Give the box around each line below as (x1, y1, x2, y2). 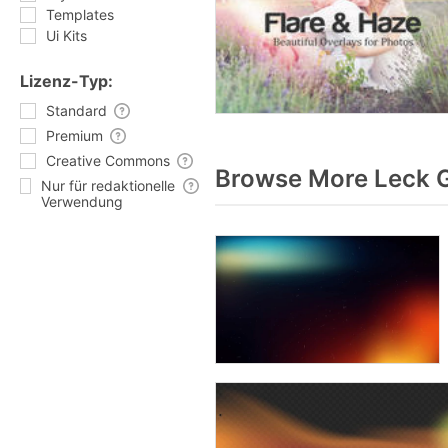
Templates (46, 6, 114, 23)
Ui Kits (46, 27, 87, 44)
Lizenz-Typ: (20, 71, 113, 91)
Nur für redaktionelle (40, 177, 175, 194)
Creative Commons (46, 152, 170, 169)
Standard (46, 102, 107, 119)
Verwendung (40, 193, 123, 210)
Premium (46, 127, 103, 144)
